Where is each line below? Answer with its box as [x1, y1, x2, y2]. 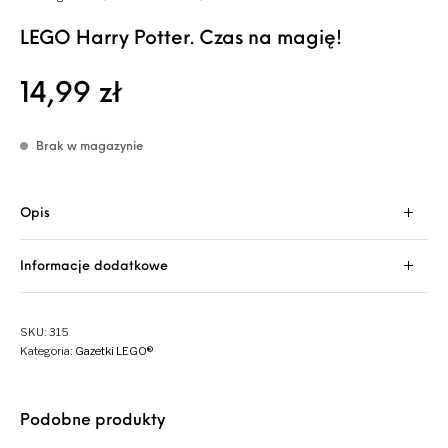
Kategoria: [20, 344, 76, 359]
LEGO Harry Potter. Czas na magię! [20, 30, 343, 50]
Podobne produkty [20, 413, 166, 430]
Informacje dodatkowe [20, 260, 169, 274]
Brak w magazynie [36, 141, 144, 154]
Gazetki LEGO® [75, 344, 154, 359]
